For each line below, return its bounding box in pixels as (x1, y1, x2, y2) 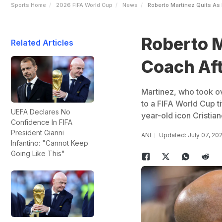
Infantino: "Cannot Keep (11, 139, 88, 148)
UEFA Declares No (11, 108, 70, 116)
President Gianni (11, 128, 64, 137)
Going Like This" (11, 149, 65, 158)
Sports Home (11, 1, 46, 8)
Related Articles (11, 38, 73, 48)
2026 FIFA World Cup (56, 1, 112, 8)
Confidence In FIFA (11, 118, 72, 127)
